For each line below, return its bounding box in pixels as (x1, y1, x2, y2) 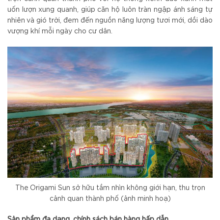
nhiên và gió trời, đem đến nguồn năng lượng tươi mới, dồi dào (7, 17, 213, 25)
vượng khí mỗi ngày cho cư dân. (7, 28, 112, 35)
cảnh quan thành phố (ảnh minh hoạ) (49, 195, 171, 202)
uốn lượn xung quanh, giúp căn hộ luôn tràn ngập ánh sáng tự (7, 6, 213, 14)
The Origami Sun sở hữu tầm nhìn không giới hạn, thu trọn (15, 184, 205, 192)
